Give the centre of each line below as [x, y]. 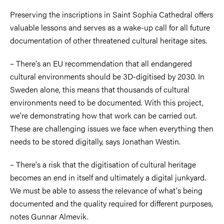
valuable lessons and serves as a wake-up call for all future [110, 27]
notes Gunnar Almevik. [49, 216]
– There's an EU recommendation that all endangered [101, 63]
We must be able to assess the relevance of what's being [106, 190]
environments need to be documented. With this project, [107, 102]
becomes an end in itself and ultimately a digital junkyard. [108, 177]
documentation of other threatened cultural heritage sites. [108, 40]
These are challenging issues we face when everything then [112, 128]
